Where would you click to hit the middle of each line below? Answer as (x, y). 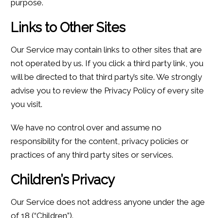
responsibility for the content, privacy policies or (100, 141)
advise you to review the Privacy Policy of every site (108, 90)
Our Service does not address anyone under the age (108, 202)
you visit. (27, 104)
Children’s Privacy (63, 180)
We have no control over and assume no (86, 127)
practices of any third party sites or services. (92, 154)
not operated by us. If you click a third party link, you (107, 63)
